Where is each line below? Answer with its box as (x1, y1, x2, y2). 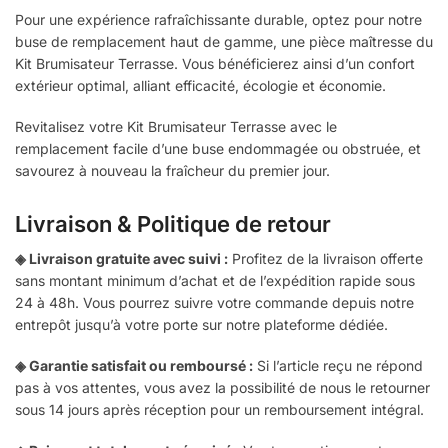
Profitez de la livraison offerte (228, 249, 423, 267)
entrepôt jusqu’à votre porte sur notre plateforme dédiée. (15, 315, 388, 333)
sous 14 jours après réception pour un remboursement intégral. (15, 401, 424, 418)
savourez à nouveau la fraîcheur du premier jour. (15, 162, 330, 180)
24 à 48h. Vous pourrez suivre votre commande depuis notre (15, 293, 414, 311)
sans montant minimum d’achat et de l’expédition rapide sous (15, 271, 415, 289)
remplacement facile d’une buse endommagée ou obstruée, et (15, 140, 421, 158)
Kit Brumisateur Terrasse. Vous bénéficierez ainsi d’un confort (15, 54, 415, 72)
